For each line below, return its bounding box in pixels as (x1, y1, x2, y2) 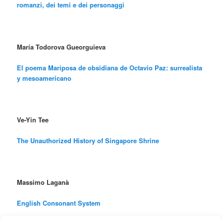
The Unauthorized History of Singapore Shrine (17, 136, 160, 146)
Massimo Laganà (17, 177, 69, 187)
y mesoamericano (17, 73, 72, 83)
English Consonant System (17, 198, 101, 208)
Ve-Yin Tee (17, 114, 49, 124)
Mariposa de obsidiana (48, 62, 120, 72)
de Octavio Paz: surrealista (120, 62, 203, 72)
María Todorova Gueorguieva (17, 42, 106, 52)
